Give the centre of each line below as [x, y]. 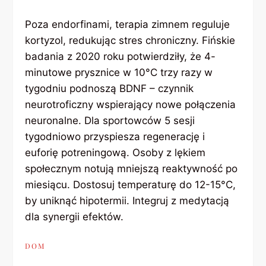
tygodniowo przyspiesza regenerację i [115, 136]
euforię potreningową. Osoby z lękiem [115, 152]
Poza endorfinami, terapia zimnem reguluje [128, 24]
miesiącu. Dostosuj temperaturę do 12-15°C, [131, 184]
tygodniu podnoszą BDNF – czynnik [110, 88]
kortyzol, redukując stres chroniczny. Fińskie [130, 40]
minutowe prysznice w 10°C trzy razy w [119, 72]
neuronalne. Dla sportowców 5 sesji [110, 120]
